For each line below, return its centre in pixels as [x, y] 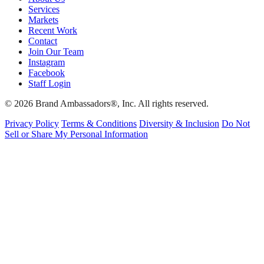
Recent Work [53, 31]
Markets [43, 20]
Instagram [47, 62]
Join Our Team [56, 52]
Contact [43, 41]
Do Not [236, 124]
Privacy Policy [32, 124]
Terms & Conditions [99, 124]
